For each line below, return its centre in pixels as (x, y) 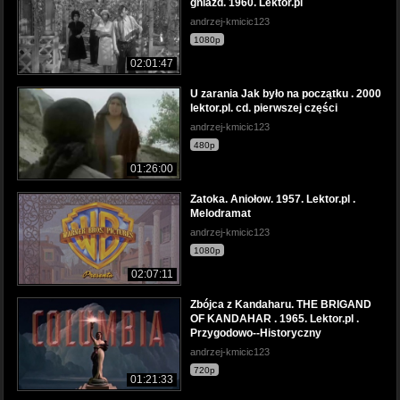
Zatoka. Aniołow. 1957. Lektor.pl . (273, 200)
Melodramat (221, 214)
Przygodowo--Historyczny (256, 333)
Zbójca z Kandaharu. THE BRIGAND (281, 305)
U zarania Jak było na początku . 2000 (286, 94)
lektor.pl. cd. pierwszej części (264, 108)
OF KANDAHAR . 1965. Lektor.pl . (275, 319)
